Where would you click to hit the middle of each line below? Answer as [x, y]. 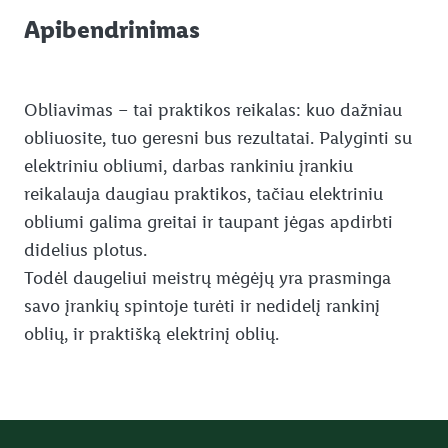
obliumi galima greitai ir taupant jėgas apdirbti [208, 221]
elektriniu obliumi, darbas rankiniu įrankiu [188, 165]
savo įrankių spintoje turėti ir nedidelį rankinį [202, 305]
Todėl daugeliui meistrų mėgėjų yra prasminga [207, 277]
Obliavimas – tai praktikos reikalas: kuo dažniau [213, 109]
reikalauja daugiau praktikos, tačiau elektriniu [203, 193]
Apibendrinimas [112, 29]
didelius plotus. [85, 249]
